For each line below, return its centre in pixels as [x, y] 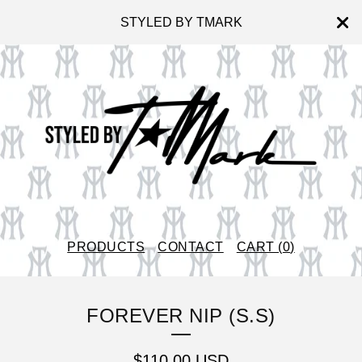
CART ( [259, 246]
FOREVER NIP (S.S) [181, 315]
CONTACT [191, 246]
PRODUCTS [106, 246]
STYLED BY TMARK [181, 22]
